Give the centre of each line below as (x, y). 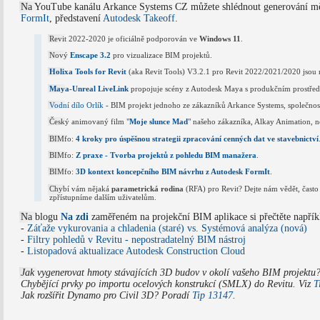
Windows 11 (220, 38)
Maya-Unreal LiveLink (89, 88)
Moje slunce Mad (159, 122)
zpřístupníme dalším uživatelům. (103, 197)
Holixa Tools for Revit (88, 72)
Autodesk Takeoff (139, 18)
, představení (76, 18)
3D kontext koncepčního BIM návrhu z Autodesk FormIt (173, 172)
